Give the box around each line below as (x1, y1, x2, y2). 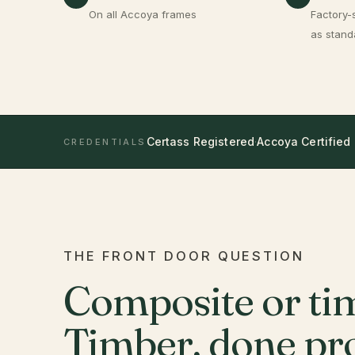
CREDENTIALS (63, 136, 147, 147)
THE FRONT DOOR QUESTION (63, 248, 305, 264)
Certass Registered (146, 135, 255, 148)
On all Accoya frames (89, 8, 197, 21)
